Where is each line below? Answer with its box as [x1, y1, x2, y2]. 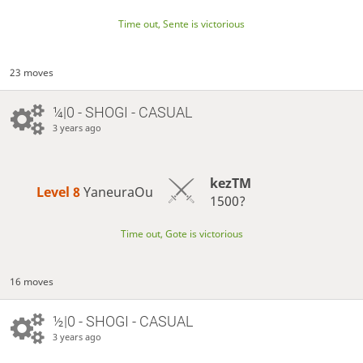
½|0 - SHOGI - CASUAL [52, 313, 193, 331]
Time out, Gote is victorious [120, 226, 243, 241]
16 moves [10, 275, 54, 289]
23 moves [10, 66, 54, 80]
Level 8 [36, 183, 84, 202]
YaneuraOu [83, 183, 154, 202]
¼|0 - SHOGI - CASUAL [52, 104, 192, 122]
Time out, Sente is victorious [118, 17, 245, 32]
